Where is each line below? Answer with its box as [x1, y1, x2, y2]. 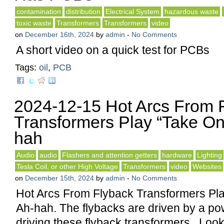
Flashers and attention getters [62, 151, 157, 159]
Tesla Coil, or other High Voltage [16, 162, 118, 170]
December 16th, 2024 [25, 30, 94, 38]
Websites [192, 162, 221, 170]
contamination [16, 7, 61, 15]
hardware [162, 151, 192, 159]
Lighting [197, 151, 222, 159]
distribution [66, 7, 100, 15]
